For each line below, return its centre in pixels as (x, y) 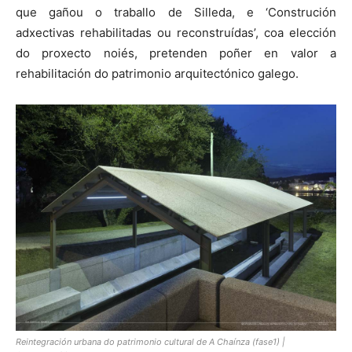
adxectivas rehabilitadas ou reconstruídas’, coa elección (176, 33)
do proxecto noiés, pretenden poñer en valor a (176, 53)
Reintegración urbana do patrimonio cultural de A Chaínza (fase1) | (150, 342)
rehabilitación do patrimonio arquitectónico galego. (157, 74)
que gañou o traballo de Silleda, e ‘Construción (176, 13)
